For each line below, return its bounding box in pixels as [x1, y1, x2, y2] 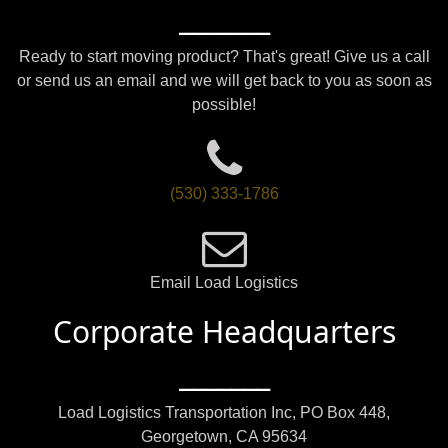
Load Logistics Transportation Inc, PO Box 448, [58, 403, 390, 421]
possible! [192, 95, 256, 113]
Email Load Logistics [150, 273, 298, 291]
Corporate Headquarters [52, 310, 396, 352]
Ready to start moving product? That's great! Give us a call [18, 47, 430, 65]
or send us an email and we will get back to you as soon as [16, 71, 432, 89]
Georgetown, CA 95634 [141, 427, 307, 445]
